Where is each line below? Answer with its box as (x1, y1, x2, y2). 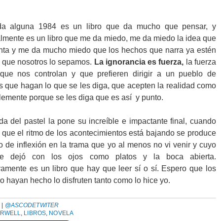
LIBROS (24, 210, 46, 217)
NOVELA (49, 210, 74, 217)
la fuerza (185, 58, 217, 66)
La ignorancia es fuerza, (94, 58, 186, 66)
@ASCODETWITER (4, 202, 59, 209)
